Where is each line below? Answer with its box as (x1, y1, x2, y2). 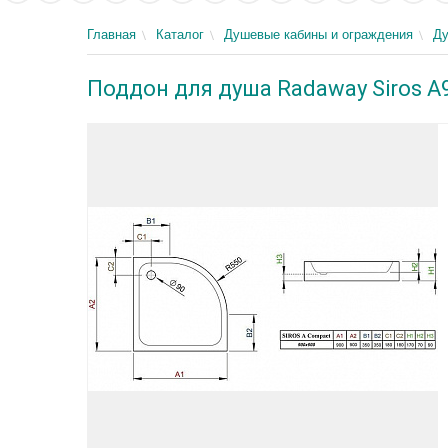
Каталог (156, 27, 204, 42)
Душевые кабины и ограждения (224, 27, 413, 42)
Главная (87, 27, 136, 42)
